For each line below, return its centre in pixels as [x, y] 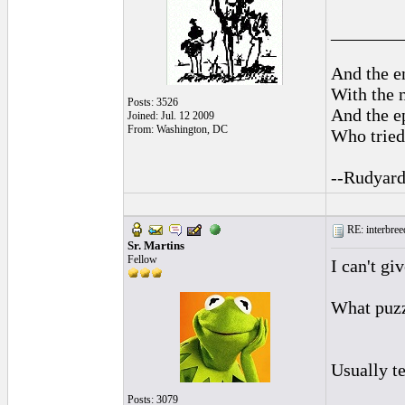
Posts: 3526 [153, 102]
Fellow [142, 259]
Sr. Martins [156, 245]
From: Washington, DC [178, 129]
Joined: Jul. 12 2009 [171, 116]
